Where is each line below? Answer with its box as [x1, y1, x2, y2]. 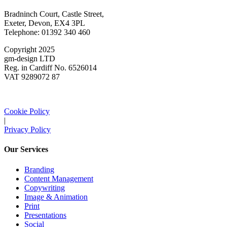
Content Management [24, 174, 93, 183]
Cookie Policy [4, 106, 50, 116]
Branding [24, 165, 54, 174]
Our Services [4, 145, 48, 154]
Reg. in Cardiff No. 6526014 [4, 63, 97, 72]
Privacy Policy [4, 125, 51, 134]
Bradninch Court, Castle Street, [4, 9, 104, 18]
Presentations [24, 210, 66, 219]
